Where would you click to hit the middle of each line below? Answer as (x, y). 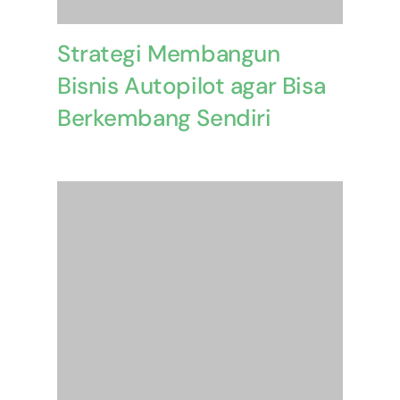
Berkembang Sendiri (164, 117)
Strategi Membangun (168, 53)
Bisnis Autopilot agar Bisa (191, 85)
